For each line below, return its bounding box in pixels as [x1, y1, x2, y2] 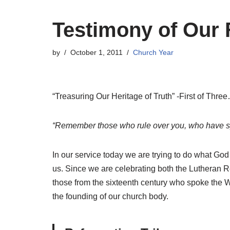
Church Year [133, 48, 174, 56]
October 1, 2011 [70, 48, 123, 56]
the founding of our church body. [52, 191, 168, 201]
